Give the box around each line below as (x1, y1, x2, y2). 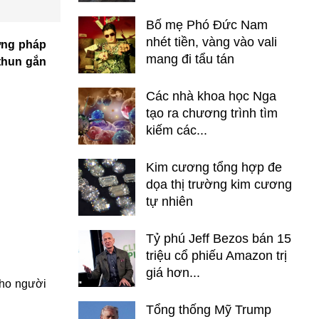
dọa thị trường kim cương (146, 177, 292, 192)
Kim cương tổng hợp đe (146, 160, 282, 174)
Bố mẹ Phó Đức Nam (146, 18, 268, 32)
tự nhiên (146, 194, 193, 209)
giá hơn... (146, 266, 200, 280)
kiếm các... (146, 123, 207, 137)
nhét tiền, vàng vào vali (146, 35, 277, 49)
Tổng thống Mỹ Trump (146, 303, 271, 317)
